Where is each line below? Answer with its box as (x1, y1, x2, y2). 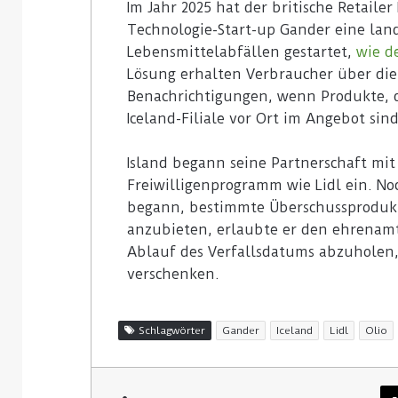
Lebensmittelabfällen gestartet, (127, 44, 356, 61)
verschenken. (127, 266, 219, 283)
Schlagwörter (135, 324, 205, 338)
